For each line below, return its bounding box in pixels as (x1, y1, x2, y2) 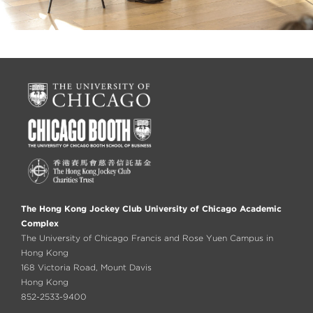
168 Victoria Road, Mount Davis (21, 262, 152, 273)
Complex (21, 218, 59, 229)
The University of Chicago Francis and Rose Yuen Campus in (21, 233, 273, 244)
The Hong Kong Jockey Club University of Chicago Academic (21, 203, 282, 214)
